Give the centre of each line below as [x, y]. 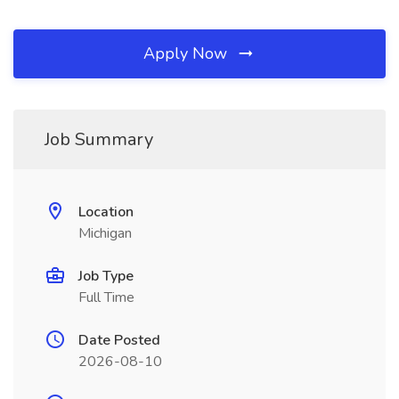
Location [106, 212]
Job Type [106, 276]
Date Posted [119, 340]
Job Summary [99, 139]
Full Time [106, 297]
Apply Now [187, 53]
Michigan [105, 233]
